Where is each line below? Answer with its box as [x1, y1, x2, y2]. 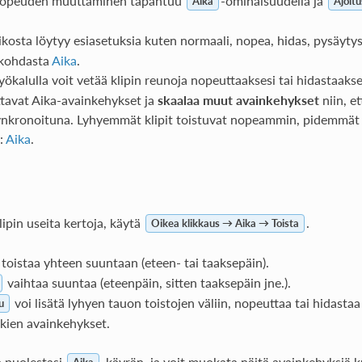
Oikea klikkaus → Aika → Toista [150, 217, 299, 230]
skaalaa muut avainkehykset [157, 91, 319, 107]
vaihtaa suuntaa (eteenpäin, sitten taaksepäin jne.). [3, 274, 291, 290]
